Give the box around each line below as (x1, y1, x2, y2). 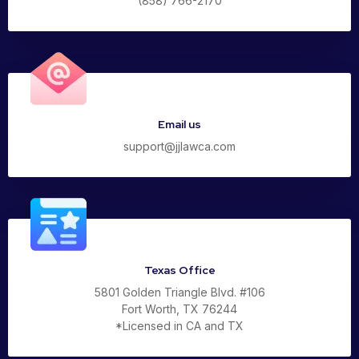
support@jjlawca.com (123, 139, 236, 154)
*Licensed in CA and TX (115, 319, 244, 333)
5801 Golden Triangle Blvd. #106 (94, 285, 265, 300)
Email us (158, 117, 201, 132)
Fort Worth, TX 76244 (122, 302, 237, 317)
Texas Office (143, 263, 216, 278)
